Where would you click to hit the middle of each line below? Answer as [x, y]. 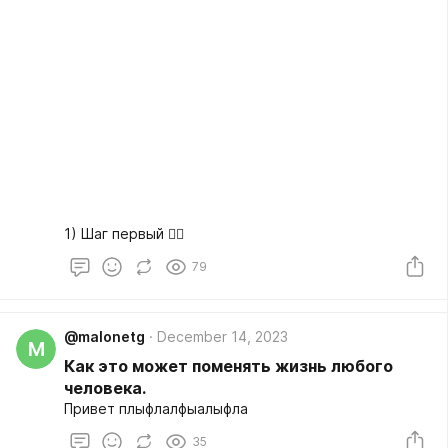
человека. [105, 388]
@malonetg [104, 336]
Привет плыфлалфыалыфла [156, 408]
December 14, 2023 [222, 336]
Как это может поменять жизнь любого [228, 366]
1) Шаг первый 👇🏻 [124, 233]
